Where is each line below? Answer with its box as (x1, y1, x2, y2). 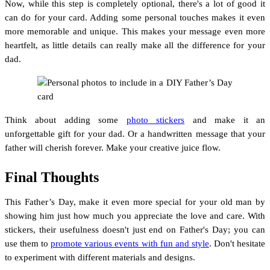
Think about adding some (5, 115, 127, 125)
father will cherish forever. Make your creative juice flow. (5, 142, 221, 152)
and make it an (184, 115, 266, 125)
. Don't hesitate (209, 238, 266, 248)
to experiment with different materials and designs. (5, 252, 195, 262)
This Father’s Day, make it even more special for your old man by (5, 196, 265, 207)
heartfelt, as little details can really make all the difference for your (5, 40, 265, 50)
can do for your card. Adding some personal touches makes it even (5, 12, 265, 22)
